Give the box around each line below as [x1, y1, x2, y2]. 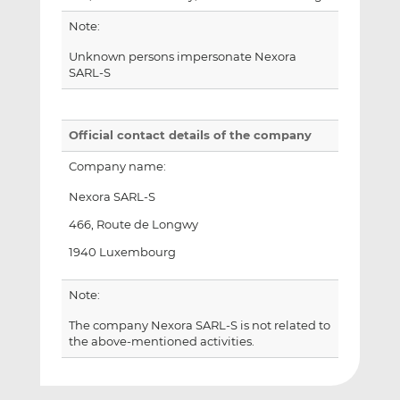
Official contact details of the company [68, 129, 312, 143]
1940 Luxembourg [68, 245, 176, 259]
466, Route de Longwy [68, 218, 198, 231]
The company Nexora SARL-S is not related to [68, 318, 330, 332]
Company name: [68, 160, 166, 174]
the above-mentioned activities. [68, 334, 254, 348]
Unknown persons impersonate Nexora [68, 50, 296, 64]
